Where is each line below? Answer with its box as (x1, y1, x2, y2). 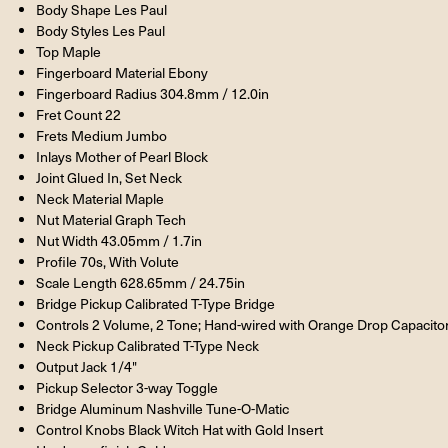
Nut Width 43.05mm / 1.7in (36, 230, 203, 250)
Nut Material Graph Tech (36, 209, 187, 229)
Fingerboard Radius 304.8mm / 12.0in (36, 83, 270, 103)
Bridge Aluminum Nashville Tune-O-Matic (36, 398, 290, 418)
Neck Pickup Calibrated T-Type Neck (36, 335, 260, 355)
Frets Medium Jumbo (36, 125, 168, 145)
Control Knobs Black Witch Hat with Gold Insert (36, 419, 324, 439)
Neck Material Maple (36, 188, 165, 208)
